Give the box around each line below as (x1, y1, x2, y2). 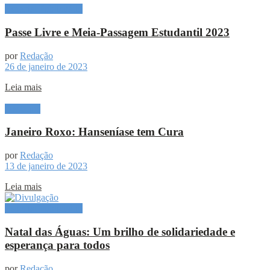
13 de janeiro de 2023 (5, 161, 87, 172)
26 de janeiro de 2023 (5, 61, 87, 72)
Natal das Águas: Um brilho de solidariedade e (5, 225, 235, 238)
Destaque (5, 103, 40, 114)
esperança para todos (5, 238, 110, 251)
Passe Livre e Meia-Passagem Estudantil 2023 (5, 25, 230, 39)
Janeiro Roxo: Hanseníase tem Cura (5, 125, 184, 139)
